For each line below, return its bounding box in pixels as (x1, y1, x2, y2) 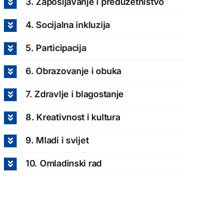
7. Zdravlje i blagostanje (25, 88, 124, 99)
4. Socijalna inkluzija (25, 19, 110, 30)
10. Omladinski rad (25, 158, 102, 168)
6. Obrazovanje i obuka (25, 65, 122, 76)
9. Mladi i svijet (25, 135, 89, 145)
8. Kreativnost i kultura (25, 111, 120, 122)
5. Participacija (25, 42, 86, 53)
